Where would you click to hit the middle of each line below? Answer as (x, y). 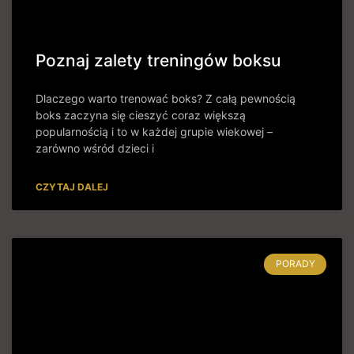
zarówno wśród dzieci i (95, 149)
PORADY (295, 264)
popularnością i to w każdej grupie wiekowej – (154, 132)
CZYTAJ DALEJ (72, 187)
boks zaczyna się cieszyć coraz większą (141, 115)
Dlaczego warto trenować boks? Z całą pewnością (166, 99)
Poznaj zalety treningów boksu (158, 61)
